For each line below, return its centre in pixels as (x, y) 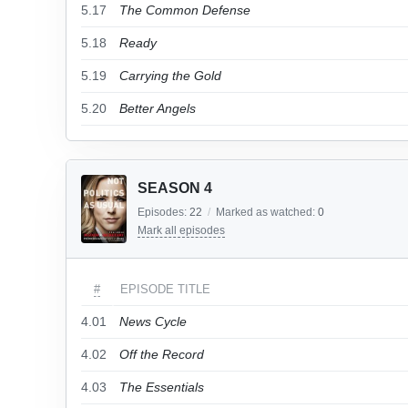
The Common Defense (185, 10)
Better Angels (158, 108)
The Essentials (162, 387)
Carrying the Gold (170, 76)
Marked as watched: (267, 212)
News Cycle (153, 321)
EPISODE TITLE (165, 289)
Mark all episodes (181, 230)
